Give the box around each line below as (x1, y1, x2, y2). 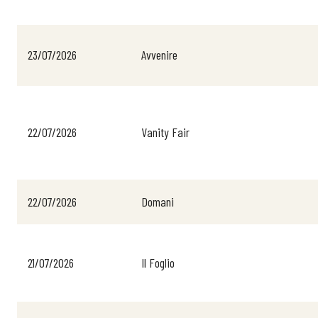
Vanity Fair (141, 124, 190, 140)
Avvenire (141, 47, 177, 62)
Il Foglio (141, 255, 175, 270)
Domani (141, 194, 174, 209)
